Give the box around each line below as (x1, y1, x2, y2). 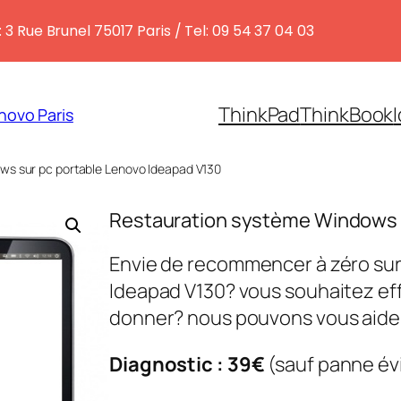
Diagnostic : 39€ (109, 350, 265, 378)
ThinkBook (300, 100, 394, 128)
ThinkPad (218, 100, 301, 128)
